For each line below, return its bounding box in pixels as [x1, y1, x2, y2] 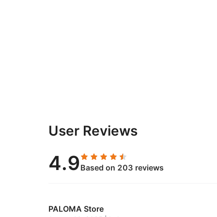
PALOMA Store [48, 204, 104, 214]
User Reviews [48, 123, 138, 139]
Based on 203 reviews [80, 163, 164, 172]
